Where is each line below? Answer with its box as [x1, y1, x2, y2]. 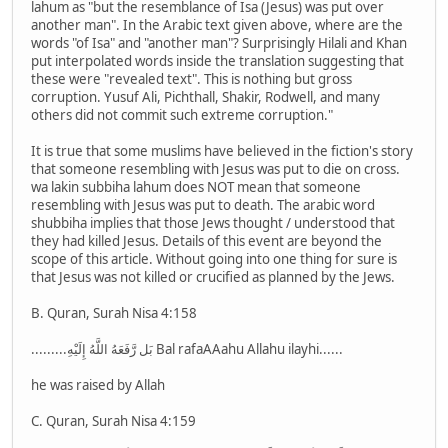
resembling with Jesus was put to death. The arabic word [31, 196, 375, 215]
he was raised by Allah [31, 376, 165, 395]
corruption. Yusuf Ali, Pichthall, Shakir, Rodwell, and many [31, 88, 380, 107]
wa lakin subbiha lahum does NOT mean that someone [31, 178, 361, 197]
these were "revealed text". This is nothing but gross [31, 70, 352, 89]
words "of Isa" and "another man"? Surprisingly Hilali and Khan [31, 34, 407, 53]
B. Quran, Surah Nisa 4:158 [31, 304, 197, 323]
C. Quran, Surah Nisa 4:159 [31, 412, 196, 431]
